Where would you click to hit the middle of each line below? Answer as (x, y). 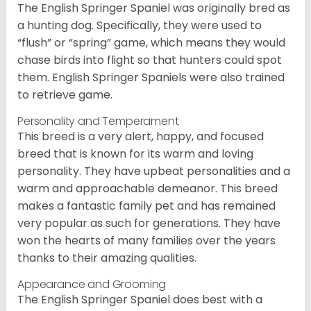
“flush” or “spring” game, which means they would (151, 43)
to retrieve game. (65, 95)
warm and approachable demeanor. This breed (148, 189)
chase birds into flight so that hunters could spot (150, 60)
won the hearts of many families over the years (146, 241)
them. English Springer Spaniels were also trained (151, 78)
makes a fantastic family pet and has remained (146, 206)
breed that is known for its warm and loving (135, 154)
